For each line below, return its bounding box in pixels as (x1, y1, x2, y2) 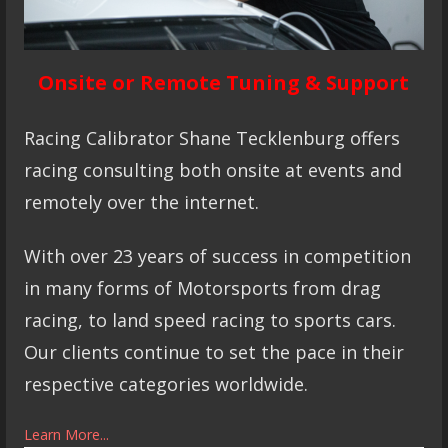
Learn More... (23, 424, 109, 444)
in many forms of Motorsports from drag (23, 275, 381, 300)
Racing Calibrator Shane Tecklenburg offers (23, 126, 400, 151)
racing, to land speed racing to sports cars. (23, 307, 396, 332)
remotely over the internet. (23, 190, 259, 215)
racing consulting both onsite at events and (23, 158, 402, 183)
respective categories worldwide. (23, 371, 308, 396)
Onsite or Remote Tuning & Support (38, 68, 410, 96)
